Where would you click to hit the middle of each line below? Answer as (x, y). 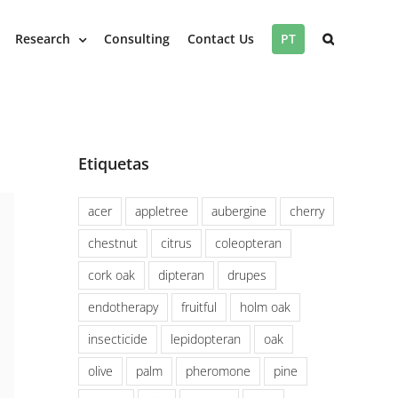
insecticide (118, 338)
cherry (307, 211)
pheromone (218, 370)
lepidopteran (206, 338)
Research (43, 39)
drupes (247, 275)
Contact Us (221, 39)
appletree (162, 211)
